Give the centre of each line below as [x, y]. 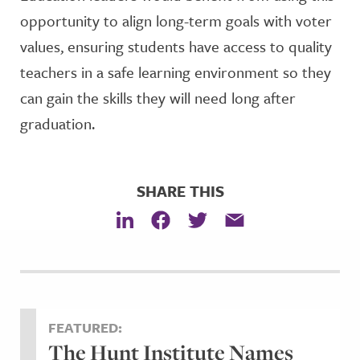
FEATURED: [85, 327]
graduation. [57, 123]
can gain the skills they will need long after [158, 98]
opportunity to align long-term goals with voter [176, 20]
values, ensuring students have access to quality [176, 46]
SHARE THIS [180, 191]
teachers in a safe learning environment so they [176, 72]
